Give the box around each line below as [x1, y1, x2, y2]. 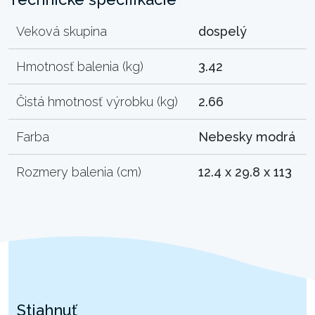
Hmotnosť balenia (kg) [16, 58, 144, 74]
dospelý [198, 23, 247, 39]
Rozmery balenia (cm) [16, 164, 142, 179]
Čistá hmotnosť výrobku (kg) [16, 94, 179, 109]
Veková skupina [16, 23, 108, 39]
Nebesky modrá [198, 129, 296, 144]
